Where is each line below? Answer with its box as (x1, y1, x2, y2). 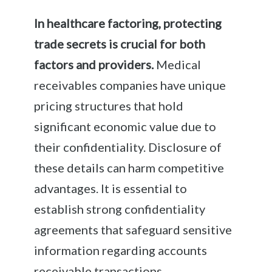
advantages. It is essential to (34, 180, 188, 195)
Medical (154, 56, 202, 72)
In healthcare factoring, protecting (34, 15, 222, 30)
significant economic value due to (34, 118, 217, 134)
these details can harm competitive (34, 160, 225, 175)
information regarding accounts (34, 242, 208, 257)
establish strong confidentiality (34, 201, 206, 216)
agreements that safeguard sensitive (34, 222, 233, 237)
